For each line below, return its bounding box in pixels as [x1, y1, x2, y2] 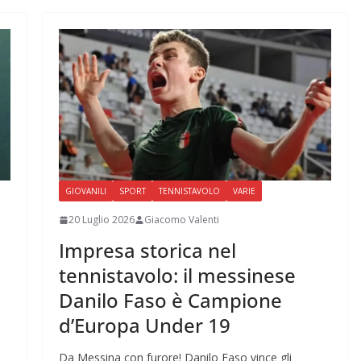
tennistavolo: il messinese [58, 262, 296, 289]
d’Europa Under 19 [58, 312, 230, 339]
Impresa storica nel [58, 237, 236, 264]
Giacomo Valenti [143, 213, 219, 227]
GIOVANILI [64, 185, 106, 197]
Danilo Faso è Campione [58, 287, 282, 314]
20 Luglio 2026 [68, 213, 135, 227]
